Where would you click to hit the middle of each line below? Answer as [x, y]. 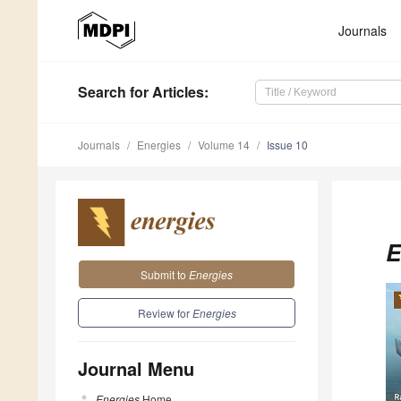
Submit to [165, 274]
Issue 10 [287, 145]
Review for [165, 312]
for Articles [165, 92]
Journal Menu [136, 368]
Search [102, 92]
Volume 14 [224, 145]
